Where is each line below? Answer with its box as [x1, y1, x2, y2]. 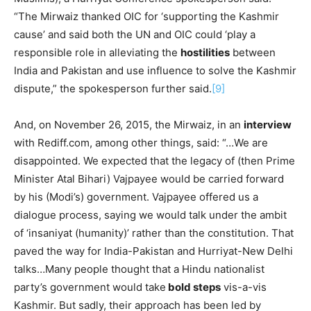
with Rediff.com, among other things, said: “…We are [14, 135, 268, 149]
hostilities [180, 45, 230, 59]
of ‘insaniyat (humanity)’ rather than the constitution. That [14, 226, 294, 239]
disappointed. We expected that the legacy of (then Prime [14, 153, 295, 167]
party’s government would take [14, 280, 166, 294]
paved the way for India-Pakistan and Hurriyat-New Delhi [14, 244, 293, 258]
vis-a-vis [221, 280, 267, 294]
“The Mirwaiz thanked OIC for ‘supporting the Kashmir [14, 9, 279, 23]
